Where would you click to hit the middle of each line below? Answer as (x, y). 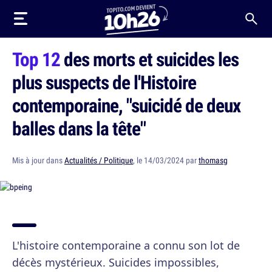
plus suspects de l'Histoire (104, 82)
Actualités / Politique (99, 160)
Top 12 (36, 59)
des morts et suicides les (149, 59)
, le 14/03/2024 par (166, 160)
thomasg (213, 160)
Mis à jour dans (38, 160)
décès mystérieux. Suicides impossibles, (116, 262)
